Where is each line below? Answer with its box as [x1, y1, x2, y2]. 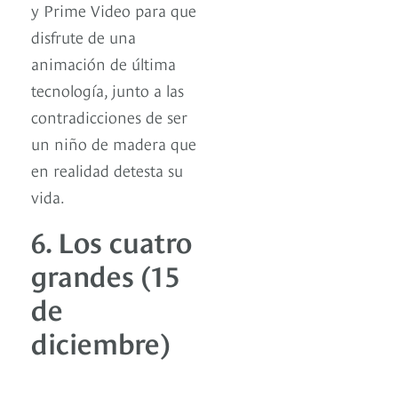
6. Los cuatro [31, 220, 192, 260]
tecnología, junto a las [31, 78, 184, 101]
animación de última [31, 52, 176, 75]
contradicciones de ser [31, 105, 187, 128]
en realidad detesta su [31, 158, 183, 181]
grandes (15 [31, 254, 179, 294]
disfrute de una [31, 25, 136, 48]
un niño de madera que [31, 131, 196, 155]
